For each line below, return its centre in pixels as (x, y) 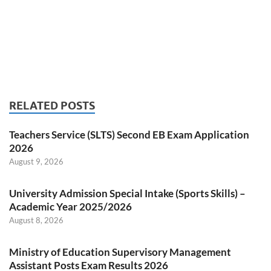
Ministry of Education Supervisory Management (120, 252)
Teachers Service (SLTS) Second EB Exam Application (129, 135)
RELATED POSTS (52, 106)
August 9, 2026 (36, 162)
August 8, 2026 (36, 220)
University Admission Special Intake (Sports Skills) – (127, 194)
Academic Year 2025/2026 (70, 207)
